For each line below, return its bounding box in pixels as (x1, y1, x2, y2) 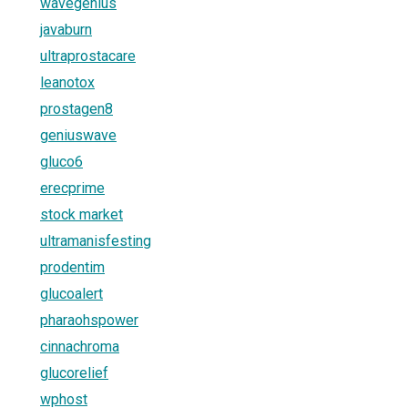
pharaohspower (40, 311, 138, 329)
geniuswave (40, 126, 117, 144)
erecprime (40, 178, 105, 197)
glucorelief (40, 363, 108, 382)
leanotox (40, 73, 95, 91)
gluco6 (40, 152, 83, 170)
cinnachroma (40, 337, 119, 355)
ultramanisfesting (40, 231, 151, 250)
